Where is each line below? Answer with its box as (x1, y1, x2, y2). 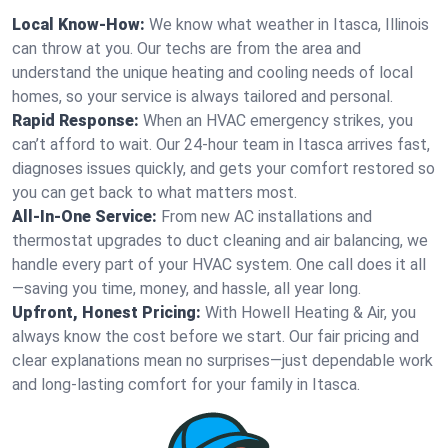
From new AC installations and (161, 207, 372, 226)
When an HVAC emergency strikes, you (143, 111, 413, 130)
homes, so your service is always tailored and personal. (12, 87, 393, 106)
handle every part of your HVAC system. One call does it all (12, 255, 426, 274)
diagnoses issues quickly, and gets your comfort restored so (12, 159, 435, 178)
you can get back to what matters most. (12, 183, 297, 202)
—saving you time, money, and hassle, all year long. (12, 279, 361, 298)
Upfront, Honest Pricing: (12, 303, 201, 322)
